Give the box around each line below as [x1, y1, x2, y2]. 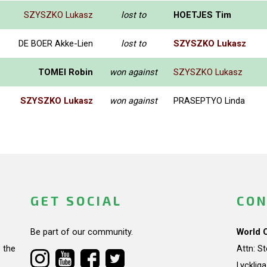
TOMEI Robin [38, 66, 93, 77]
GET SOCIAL [30, 193, 122, 208]
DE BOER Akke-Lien [18, 38, 93, 49]
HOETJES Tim [173, 9, 231, 20]
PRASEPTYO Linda [173, 95, 245, 106]
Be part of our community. [30, 226, 133, 238]
